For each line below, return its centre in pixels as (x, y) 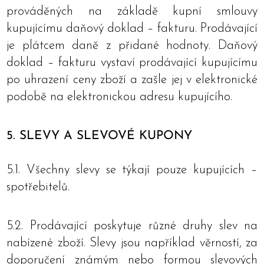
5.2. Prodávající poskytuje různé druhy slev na (132, 226)
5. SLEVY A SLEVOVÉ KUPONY (99, 136)
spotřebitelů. (38, 187)
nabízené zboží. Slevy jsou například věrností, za (132, 243)
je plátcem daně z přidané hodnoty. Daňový (132, 46)
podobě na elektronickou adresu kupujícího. (119, 97)
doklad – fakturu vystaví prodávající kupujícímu (132, 63)
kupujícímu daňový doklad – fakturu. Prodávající (132, 29)
